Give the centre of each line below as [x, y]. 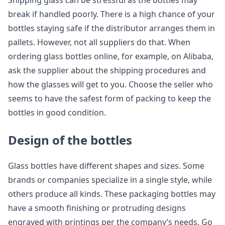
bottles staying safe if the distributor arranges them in [111, 28]
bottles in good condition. [57, 113]
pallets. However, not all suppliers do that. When [99, 42]
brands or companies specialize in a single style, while [110, 180]
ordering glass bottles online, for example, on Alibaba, [111, 56]
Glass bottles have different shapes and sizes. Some [106, 166]
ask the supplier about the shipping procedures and [107, 70]
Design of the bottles [70, 140]
